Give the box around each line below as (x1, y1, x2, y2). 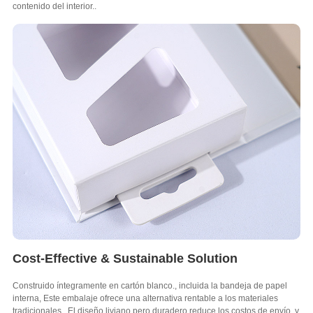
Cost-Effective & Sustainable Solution (12, 252, 238, 265)
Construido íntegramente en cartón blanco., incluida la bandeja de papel (12, 281, 287, 291)
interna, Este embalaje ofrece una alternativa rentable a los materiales (12, 293, 278, 303)
